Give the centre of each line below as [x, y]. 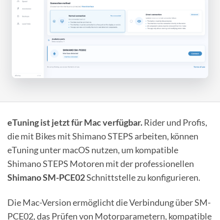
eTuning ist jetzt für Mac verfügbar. [75, 122]
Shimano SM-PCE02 [46, 177]
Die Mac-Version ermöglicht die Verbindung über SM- [109, 203]
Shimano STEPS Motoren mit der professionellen [101, 163]
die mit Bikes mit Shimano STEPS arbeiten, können [103, 136]
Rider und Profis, [175, 122]
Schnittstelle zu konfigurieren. [143, 177]
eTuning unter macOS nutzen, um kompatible [93, 150]
